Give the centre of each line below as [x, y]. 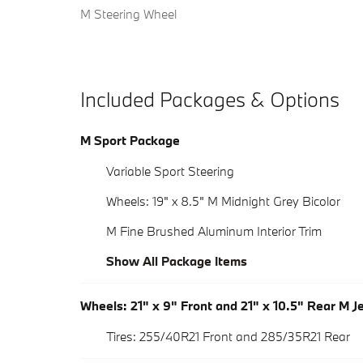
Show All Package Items [177, 261]
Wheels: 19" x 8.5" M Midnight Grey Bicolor [223, 201]
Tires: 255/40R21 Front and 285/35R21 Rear [228, 337]
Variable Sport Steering [170, 171]
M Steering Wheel [128, 14]
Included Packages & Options [210, 100]
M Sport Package [130, 141]
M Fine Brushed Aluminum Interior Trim [214, 231]
